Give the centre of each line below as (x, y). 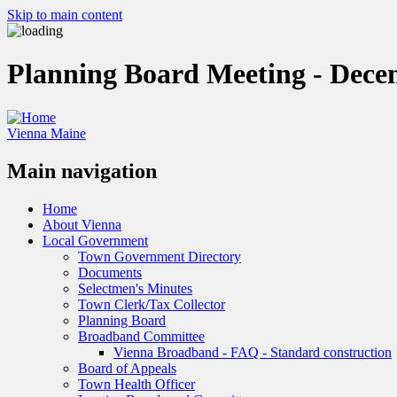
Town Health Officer (136, 384)
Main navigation (82, 171)
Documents (110, 272)
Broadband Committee (141, 336)
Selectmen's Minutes (135, 288)
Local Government (95, 240)
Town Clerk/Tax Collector (152, 304)
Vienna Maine (47, 133)
